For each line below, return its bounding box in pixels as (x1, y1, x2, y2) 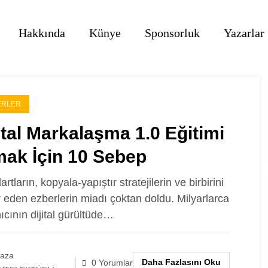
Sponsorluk (144, 26, 200, 39)
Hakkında (18, 26, 65, 39)
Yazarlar (223, 26, 264, 39)
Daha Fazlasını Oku (141, 257, 221, 267)
